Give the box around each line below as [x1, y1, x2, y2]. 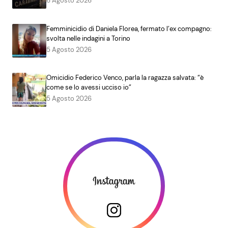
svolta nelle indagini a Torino [46, 34, 130, 43]
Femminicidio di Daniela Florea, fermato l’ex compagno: [46, 24, 212, 33]
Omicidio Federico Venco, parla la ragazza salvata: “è [46, 73, 204, 82]
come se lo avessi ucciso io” [46, 83, 131, 92]
